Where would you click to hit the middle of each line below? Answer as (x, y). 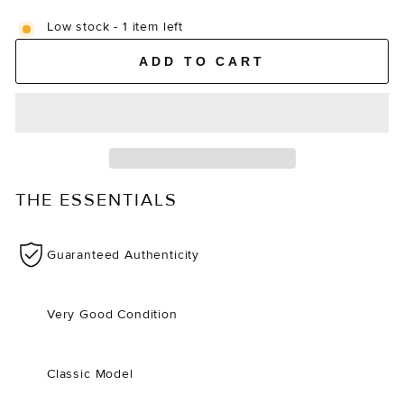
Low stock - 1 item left (115, 27)
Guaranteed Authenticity (124, 254)
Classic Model (90, 373)
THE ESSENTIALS (96, 200)
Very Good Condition (112, 314)
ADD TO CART (202, 61)
